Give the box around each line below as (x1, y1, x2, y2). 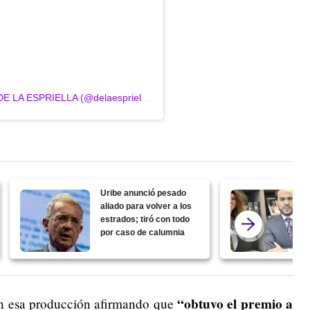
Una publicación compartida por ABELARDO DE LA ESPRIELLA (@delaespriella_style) (141, 91, 151, 103)
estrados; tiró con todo (100, 214, 190, 224)
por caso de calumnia (100, 227, 185, 237)
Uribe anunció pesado (100, 188, 187, 198)
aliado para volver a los (100, 201, 192, 211)
